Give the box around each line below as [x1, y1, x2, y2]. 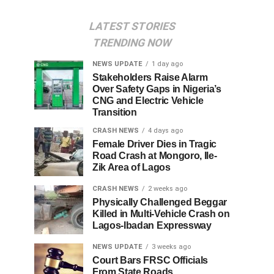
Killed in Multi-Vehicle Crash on [92, 209, 230, 220]
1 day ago [152, 60, 183, 68]
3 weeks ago [152, 243, 191, 251]
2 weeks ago [148, 185, 187, 193]
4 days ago [148, 127, 183, 135]
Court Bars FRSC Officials [92, 255, 208, 266]
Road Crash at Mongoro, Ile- [92, 150, 217, 161]
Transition [92, 107, 137, 118]
